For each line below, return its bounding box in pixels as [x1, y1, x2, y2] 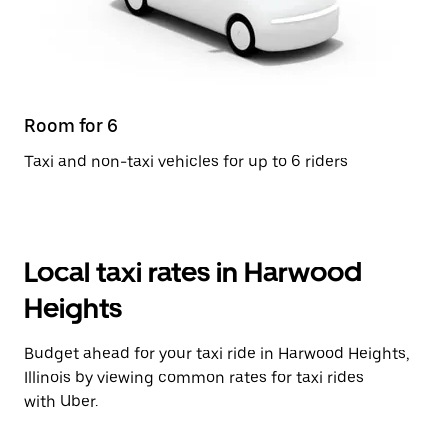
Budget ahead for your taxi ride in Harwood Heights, [24, 344, 410, 363]
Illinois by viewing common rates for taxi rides [24, 368, 364, 387]
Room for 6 [24, 115, 118, 136]
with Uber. [24, 392, 98, 411]
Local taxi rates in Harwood [24, 255, 362, 289]
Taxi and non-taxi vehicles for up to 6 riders [24, 152, 348, 171]
